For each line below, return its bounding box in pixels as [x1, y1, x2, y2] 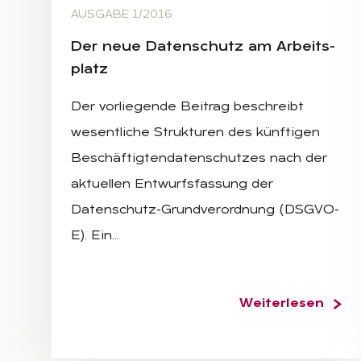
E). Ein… [71, 229, 119, 243]
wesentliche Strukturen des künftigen [71, 126, 320, 139]
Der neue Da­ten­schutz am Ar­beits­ [71, 39, 335, 55]
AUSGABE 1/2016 [71, 8, 172, 21]
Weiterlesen [239, 297, 324, 310]
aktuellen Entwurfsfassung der [71, 177, 273, 191]
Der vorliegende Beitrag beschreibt [71, 100, 304, 114]
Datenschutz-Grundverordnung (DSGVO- [71, 203, 339, 217]
